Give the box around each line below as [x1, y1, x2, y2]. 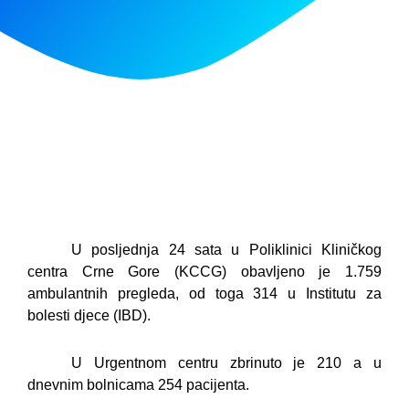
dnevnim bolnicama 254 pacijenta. [27, 377, 249, 393]
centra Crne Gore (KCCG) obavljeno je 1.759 [27, 264, 382, 280]
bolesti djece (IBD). [27, 308, 151, 324]
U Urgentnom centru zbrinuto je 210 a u [71, 355, 382, 372]
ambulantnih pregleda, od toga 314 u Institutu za [27, 286, 382, 302]
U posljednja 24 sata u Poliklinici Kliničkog [71, 242, 382, 258]
